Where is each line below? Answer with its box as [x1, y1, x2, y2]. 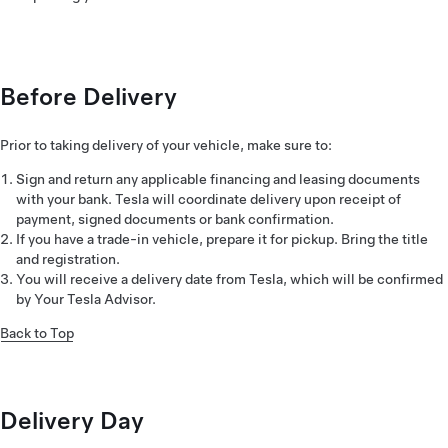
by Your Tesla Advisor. [16, 291, 156, 307]
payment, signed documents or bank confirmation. [16, 211, 334, 227]
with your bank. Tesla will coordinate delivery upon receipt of [16, 191, 401, 207]
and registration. [16, 251, 120, 267]
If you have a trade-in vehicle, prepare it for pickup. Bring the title [16, 231, 428, 247]
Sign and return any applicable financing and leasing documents [16, 171, 420, 187]
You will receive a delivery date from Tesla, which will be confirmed [16, 271, 443, 287]
